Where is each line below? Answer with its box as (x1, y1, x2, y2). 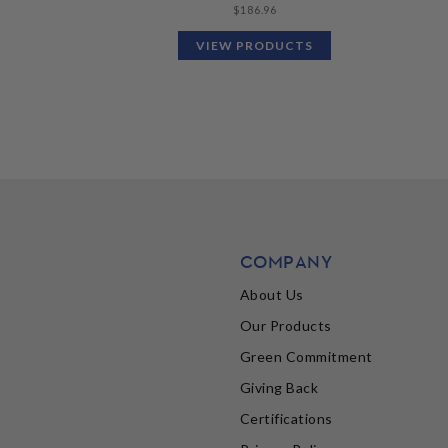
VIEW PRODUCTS (196, 37, 314, 53)
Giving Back (239, 379, 319, 397)
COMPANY (239, 250, 333, 274)
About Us (239, 286, 304, 304)
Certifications (239, 410, 333, 428)
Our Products (239, 317, 332, 335)
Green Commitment (239, 348, 373, 366)
